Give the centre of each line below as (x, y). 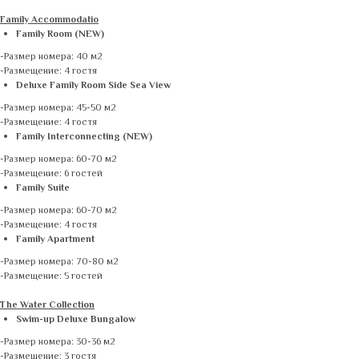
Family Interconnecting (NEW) (84, 137)
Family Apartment (55, 240)
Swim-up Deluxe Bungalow (76, 320)
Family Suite (43, 189)
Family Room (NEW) (60, 35)
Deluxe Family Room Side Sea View (93, 86)
